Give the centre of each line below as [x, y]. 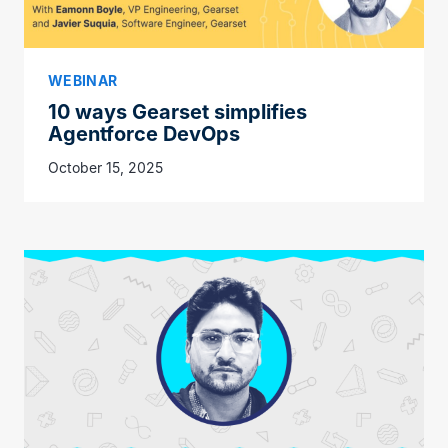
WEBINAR [83, 80]
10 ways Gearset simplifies [177, 111]
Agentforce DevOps [144, 133]
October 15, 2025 [105, 167]
